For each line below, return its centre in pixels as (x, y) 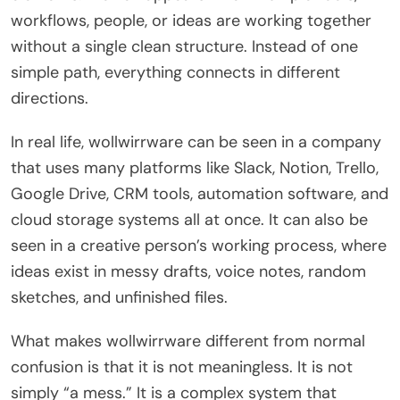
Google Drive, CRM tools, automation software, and (200, 193)
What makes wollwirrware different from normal (188, 341)
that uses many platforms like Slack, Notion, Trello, (195, 167)
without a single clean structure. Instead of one (184, 46)
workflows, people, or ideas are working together (191, 20)
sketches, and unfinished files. (119, 297)
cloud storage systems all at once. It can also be (189, 219)
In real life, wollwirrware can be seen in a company (196, 142)
